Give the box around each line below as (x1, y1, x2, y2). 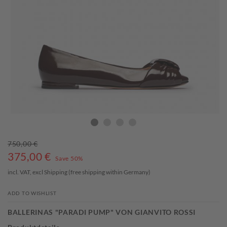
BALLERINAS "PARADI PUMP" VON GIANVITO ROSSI (8, 208, 196, 217)
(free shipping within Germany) (67, 168, 150, 176)
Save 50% (55, 155, 83, 163)
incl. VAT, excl (8, 168, 44, 176)
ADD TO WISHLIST (8, 190, 57, 197)
